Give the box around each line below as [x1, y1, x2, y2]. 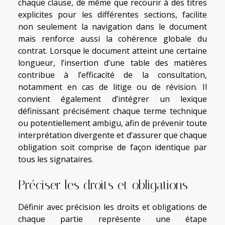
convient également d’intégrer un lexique [18, 93, 207, 104]
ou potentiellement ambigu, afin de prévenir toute [18, 117, 207, 129]
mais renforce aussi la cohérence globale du [18, 33, 207, 44]
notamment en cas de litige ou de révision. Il [18, 81, 207, 92]
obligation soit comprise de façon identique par [18, 141, 207, 153]
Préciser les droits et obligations [18, 178, 188, 193]
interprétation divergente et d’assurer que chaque [18, 129, 207, 141]
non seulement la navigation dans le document [18, 21, 207, 32]
